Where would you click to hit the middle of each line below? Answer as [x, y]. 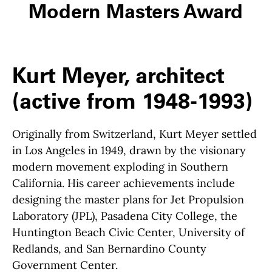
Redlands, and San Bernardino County [109, 249]
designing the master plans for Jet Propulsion [128, 200]
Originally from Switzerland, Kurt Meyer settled [134, 134]
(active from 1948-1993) [132, 101]
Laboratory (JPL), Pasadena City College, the [125, 216]
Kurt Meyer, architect [118, 76]
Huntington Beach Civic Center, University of [128, 233]
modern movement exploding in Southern [120, 167]
